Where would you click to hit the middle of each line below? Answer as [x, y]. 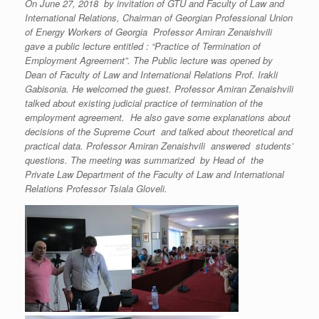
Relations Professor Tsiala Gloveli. [96, 188]
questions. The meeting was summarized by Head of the [144, 160]
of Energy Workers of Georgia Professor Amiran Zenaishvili [148, 32]
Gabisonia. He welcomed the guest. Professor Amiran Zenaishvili [159, 89]
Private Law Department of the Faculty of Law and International [155, 174]
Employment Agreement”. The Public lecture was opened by [149, 60]
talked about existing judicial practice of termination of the [144, 103]
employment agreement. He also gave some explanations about [159, 117]
